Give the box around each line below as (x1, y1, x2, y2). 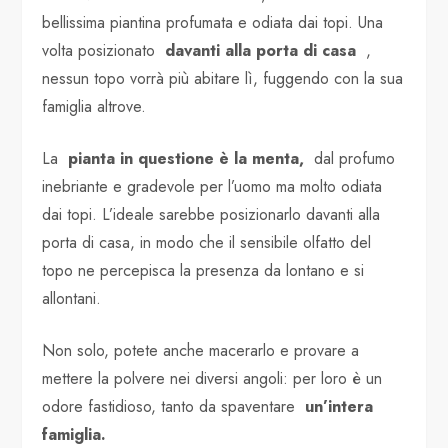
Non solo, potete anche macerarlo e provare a (42, 338, 360, 362)
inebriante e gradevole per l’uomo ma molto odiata (42, 174, 383, 198)
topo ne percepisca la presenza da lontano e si (42, 258, 365, 282)
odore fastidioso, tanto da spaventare (42, 394, 306, 418)
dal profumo (304, 146, 396, 170)
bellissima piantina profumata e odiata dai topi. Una (42, 10, 384, 34)
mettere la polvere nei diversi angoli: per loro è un (42, 366, 383, 390)
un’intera (305, 394, 374, 418)
